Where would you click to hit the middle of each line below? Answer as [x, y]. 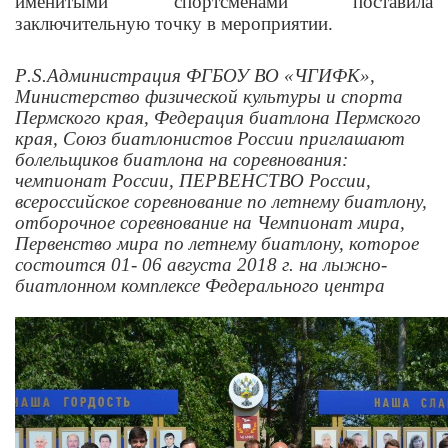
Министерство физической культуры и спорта [209, 97]
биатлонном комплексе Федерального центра [200, 286]
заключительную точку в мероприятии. [174, 24]
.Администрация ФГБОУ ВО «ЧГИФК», [208, 76]
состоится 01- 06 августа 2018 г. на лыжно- [201, 265]
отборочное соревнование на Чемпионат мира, [210, 223]
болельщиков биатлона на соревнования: [181, 160]
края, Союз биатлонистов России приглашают [210, 139]
